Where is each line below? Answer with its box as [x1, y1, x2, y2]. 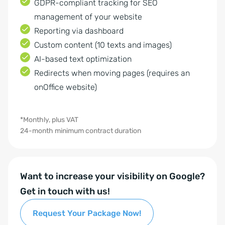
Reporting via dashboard [34, 26, 124, 36]
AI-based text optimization [34, 54, 132, 64]
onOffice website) [34, 82, 97, 92]
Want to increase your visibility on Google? [20, 171, 205, 182]
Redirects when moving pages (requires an [34, 68, 190, 78]
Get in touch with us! [20, 186, 110, 197]
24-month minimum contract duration [20, 127, 141, 135]
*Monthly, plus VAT [20, 116, 78, 124]
